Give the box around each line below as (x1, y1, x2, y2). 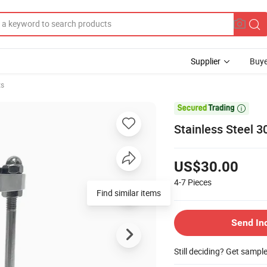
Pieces (188, 176, 212, 188)
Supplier (191, 55, 221, 67)
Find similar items (97, 187, 161, 198)
